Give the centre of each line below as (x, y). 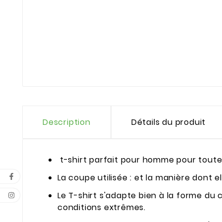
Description (67, 122)
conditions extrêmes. (102, 208)
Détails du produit (168, 122)
